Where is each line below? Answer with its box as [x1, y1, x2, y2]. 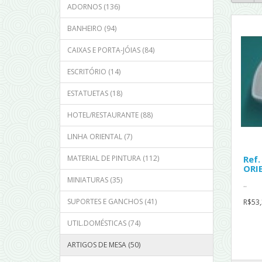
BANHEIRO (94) [67, 23, 116, 34]
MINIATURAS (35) [67, 175, 122, 185]
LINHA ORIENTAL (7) [67, 132, 132, 142]
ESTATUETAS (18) [67, 88, 122, 99]
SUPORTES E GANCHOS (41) [67, 196, 157, 207]
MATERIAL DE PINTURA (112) [67, 153, 159, 164]
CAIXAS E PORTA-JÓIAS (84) [67, 45, 154, 56]
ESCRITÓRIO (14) [67, 67, 120, 77]
